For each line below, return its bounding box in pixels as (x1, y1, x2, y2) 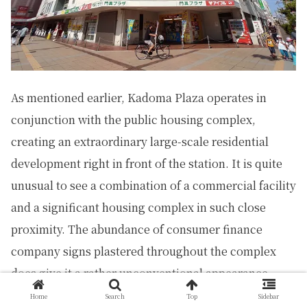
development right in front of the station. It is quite (11, 156, 282, 172)
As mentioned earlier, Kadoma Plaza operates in (11, 90, 267, 106)
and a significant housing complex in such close (11, 199, 266, 216)
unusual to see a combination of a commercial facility (11, 177, 296, 194)
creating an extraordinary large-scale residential (11, 134, 269, 150)
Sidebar (258, 292, 279, 301)
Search (106, 292, 125, 301)
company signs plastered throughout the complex (11, 243, 276, 260)
